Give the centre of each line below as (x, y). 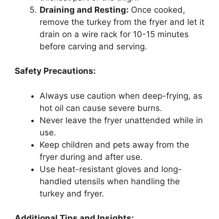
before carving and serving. (93, 46)
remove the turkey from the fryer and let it (122, 22)
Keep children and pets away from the (114, 144)
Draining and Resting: (84, 10)
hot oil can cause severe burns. (101, 108)
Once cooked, (157, 10)
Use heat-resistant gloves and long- (111, 169)
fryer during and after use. (91, 157)
